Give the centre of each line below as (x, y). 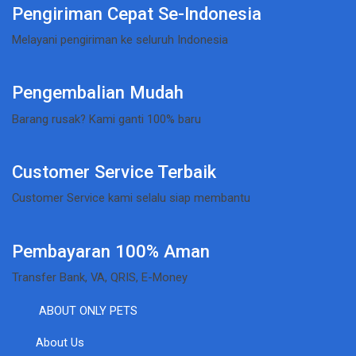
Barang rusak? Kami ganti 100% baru (106, 119)
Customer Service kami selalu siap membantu (131, 198)
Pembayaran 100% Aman (111, 251)
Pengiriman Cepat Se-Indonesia (137, 13)
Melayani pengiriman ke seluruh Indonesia (120, 39)
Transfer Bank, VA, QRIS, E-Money (100, 277)
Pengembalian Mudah (98, 93)
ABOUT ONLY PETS (89, 310)
